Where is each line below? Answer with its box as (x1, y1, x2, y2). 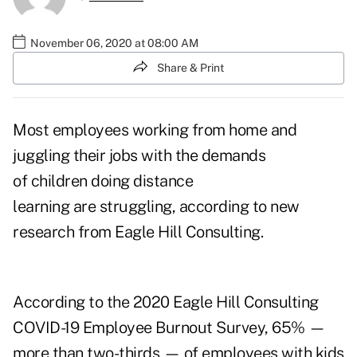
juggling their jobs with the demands (13, 146, 265, 166)
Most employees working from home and (13, 120, 296, 140)
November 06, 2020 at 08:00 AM (30, 36, 198, 49)
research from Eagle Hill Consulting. (13, 222, 263, 242)
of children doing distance (13, 171, 193, 191)
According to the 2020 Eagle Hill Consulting (13, 292, 319, 312)
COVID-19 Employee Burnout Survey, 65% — (13, 318, 326, 338)
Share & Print (157, 61, 224, 74)
